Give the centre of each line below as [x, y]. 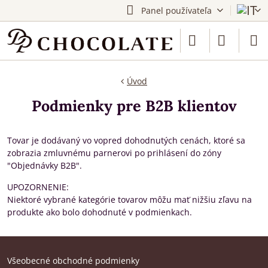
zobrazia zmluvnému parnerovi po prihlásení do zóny [114, 153]
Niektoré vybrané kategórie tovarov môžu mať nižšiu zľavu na [130, 200]
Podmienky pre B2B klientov [134, 106]
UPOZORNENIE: [38, 187]
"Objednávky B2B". [46, 165]
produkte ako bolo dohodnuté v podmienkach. [101, 212]
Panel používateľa [176, 10]
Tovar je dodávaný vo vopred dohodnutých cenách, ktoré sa [126, 140]
